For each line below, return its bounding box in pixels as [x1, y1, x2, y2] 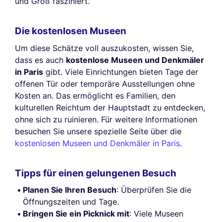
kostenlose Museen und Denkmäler [66, 55, 204, 65]
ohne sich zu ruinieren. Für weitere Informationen [15, 114, 197, 124]
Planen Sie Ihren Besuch [23, 185, 116, 195]
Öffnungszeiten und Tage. [23, 197, 119, 207]
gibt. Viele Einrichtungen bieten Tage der [43, 66, 198, 77]
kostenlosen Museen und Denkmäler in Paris [15, 138, 180, 148]
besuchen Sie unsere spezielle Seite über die [15, 126, 181, 136]
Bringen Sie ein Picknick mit [23, 209, 129, 219]
